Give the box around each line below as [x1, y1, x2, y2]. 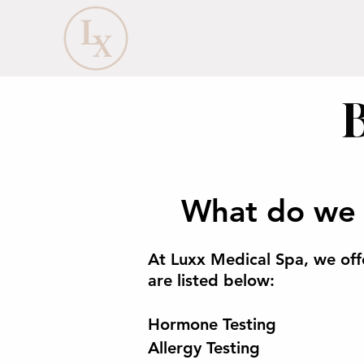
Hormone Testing [148, 314, 276, 334]
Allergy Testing [148, 338, 260, 357]
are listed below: [148, 271, 275, 290]
